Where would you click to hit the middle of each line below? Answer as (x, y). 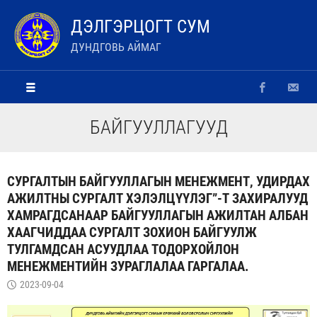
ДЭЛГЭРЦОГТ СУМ (140, 27)
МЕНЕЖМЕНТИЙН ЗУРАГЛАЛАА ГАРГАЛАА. (128, 266)
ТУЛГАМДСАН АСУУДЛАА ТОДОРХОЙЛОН (123, 249)
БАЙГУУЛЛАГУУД (158, 127)
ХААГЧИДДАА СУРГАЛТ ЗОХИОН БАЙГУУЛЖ (132, 232)
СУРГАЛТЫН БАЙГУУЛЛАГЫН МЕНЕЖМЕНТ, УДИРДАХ (158, 181)
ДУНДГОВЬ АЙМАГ (116, 47)
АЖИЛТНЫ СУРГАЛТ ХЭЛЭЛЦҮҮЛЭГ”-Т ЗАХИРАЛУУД (157, 198)
